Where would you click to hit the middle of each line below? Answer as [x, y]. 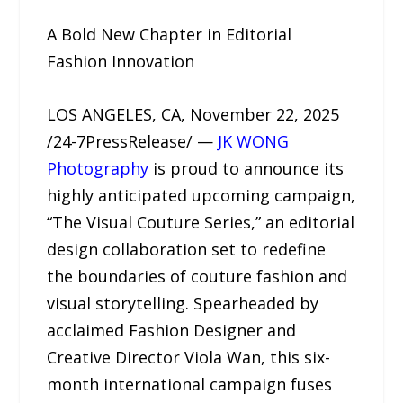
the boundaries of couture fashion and [197, 276]
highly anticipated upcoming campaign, [201, 195]
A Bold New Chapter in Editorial [170, 34]
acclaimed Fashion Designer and [172, 330]
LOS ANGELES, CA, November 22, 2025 [193, 114]
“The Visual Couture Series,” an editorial [201, 222]
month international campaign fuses [190, 384]
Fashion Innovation [121, 61]
